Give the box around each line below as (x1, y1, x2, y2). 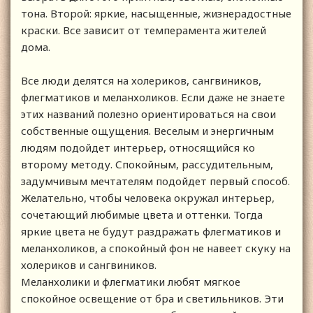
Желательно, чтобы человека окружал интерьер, (21, 191, 275, 205)
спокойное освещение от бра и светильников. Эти (21, 291, 284, 306)
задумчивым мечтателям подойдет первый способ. (21, 174, 290, 189)
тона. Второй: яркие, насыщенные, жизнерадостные (21, 6, 291, 21)
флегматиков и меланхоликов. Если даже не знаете (21, 90, 285, 105)
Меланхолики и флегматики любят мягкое (21, 275, 240, 289)
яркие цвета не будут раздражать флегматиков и (21, 224, 281, 239)
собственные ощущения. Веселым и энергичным (21, 124, 274, 138)
